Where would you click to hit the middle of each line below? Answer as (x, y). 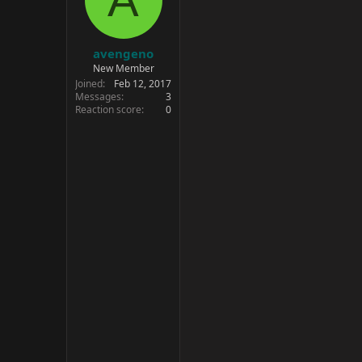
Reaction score (108, 109)
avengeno (123, 53)
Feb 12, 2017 (143, 83)
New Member (123, 68)
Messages (98, 96)
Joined (89, 83)
